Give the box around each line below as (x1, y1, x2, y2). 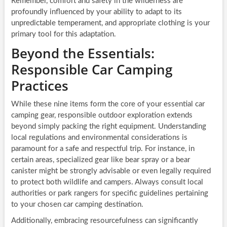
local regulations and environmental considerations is (11, 134, 187, 142)
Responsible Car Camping (11, 60, 172, 79)
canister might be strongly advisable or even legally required (11, 167, 211, 175)
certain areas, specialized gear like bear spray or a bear (11, 156, 190, 164)
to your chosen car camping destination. (11, 201, 143, 209)
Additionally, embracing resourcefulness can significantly (11, 217, 198, 225)
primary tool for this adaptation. (11, 30, 116, 39)
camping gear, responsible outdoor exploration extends (11, 111, 193, 120)
